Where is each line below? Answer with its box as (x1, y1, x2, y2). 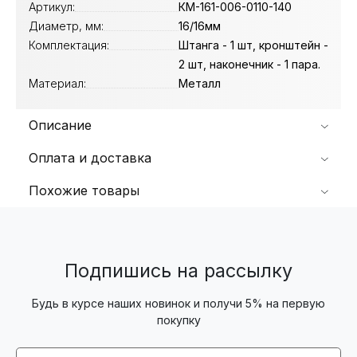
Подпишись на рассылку (65, 258, 292, 282)
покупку (156, 312, 201, 327)
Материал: (29, 76, 86, 90)
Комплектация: (29, 37, 109, 52)
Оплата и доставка (29, 149, 151, 166)
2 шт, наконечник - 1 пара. (178, 57, 320, 71)
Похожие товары (29, 182, 139, 198)
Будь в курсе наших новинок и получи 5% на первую (32, 296, 325, 310)
